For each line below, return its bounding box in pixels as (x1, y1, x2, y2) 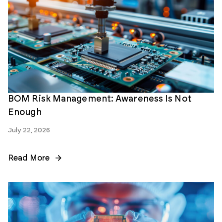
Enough (8, 108, 44, 117)
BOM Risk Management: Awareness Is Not (8, 94, 192, 104)
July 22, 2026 (8, 126, 51, 134)
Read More (8, 154, 50, 162)
